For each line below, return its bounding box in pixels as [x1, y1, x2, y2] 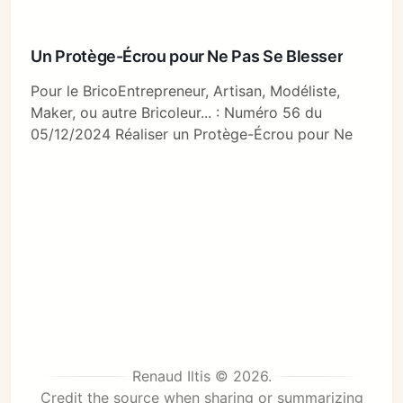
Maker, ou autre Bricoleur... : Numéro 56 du [31, 103, 323, 122]
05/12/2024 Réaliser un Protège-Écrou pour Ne [31, 125, 354, 144]
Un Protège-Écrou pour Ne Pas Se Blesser [31, 47, 344, 67]
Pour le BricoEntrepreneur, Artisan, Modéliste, [31, 82, 341, 101]
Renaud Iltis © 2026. [131, 367, 272, 386]
